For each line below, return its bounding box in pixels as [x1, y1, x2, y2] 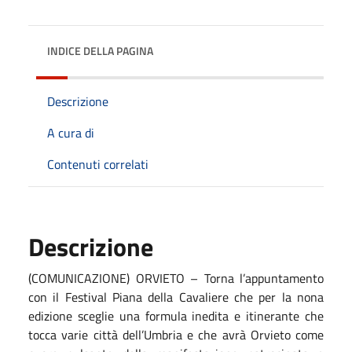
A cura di [47, 123, 94, 142]
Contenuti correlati [47, 154, 148, 174]
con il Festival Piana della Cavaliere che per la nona [28, 287, 324, 306]
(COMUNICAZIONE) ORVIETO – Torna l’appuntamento [28, 268, 324, 288]
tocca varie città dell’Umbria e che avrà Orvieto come [28, 324, 324, 344]
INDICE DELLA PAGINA [47, 42, 153, 59]
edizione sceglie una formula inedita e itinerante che [28, 306, 324, 325]
